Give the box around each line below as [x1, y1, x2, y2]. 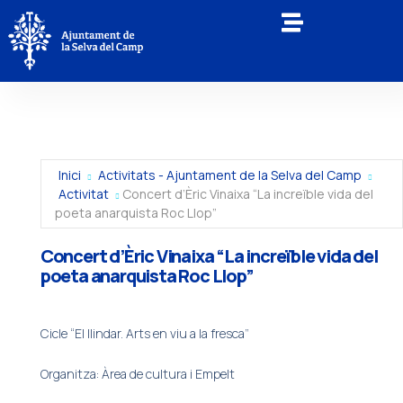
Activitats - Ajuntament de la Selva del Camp [97, 166, 362, 184]
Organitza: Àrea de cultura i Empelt [40, 365, 235, 383]
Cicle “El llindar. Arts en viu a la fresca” [40, 325, 249, 343]
